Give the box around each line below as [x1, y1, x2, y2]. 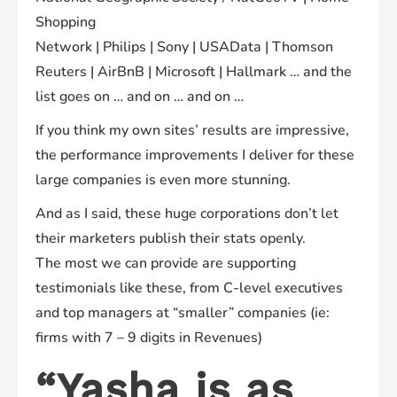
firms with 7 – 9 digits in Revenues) [35, 327, 262, 347]
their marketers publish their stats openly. [35, 228, 306, 248]
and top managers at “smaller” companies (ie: [35, 302, 330, 323]
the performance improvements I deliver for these [35, 144, 354, 165]
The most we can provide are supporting [35, 253, 296, 273]
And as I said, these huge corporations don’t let [35, 203, 339, 223]
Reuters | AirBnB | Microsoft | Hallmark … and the [35, 61, 352, 82]
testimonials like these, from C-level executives [35, 277, 343, 298]
